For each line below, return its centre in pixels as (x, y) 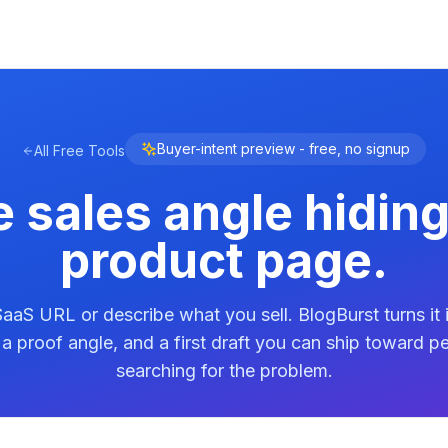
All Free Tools (79, 150)
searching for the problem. (224, 370)
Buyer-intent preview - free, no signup (283, 148)
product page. (224, 260)
